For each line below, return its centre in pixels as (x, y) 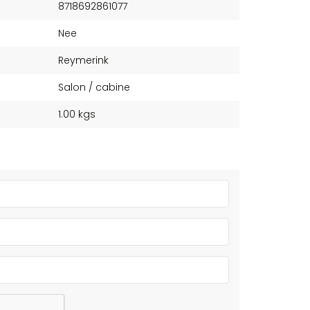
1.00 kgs (76, 114)
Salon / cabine (94, 87)
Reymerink (83, 60)
